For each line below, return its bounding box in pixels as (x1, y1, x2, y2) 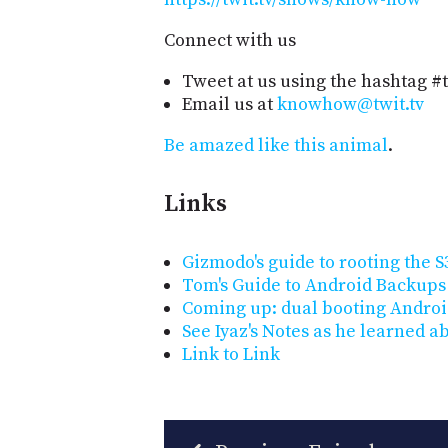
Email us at (182, 93, 277, 117)
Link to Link (182, 342, 280, 366)
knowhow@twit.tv (277, 93, 424, 117)
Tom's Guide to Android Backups (182, 273, 446, 297)
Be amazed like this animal (164, 134, 388, 158)
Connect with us (164, 29, 296, 53)
